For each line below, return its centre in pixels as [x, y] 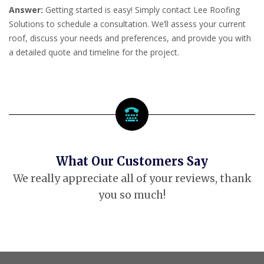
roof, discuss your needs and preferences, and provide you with [130, 38]
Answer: [26, 9]
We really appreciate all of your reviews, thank [132, 178]
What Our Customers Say [132, 161]
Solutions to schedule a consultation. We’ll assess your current [127, 24]
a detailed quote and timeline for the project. [94, 52]
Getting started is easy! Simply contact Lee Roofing [141, 9]
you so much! [132, 195]
